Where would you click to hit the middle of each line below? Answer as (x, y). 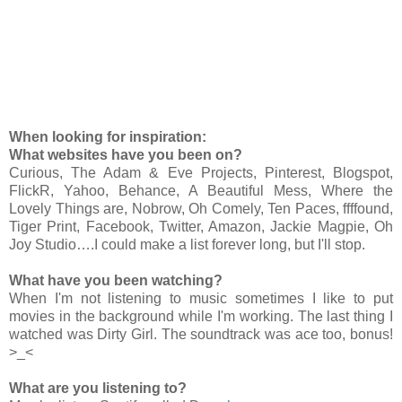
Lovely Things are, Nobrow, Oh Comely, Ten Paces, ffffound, (201, 208)
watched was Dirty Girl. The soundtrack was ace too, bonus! (201, 334)
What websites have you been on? (126, 154)
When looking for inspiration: (108, 136)
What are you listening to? (98, 388)
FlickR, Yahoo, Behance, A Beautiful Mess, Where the (201, 190)
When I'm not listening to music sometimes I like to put (201, 298)
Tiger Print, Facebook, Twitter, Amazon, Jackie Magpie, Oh (201, 226)
